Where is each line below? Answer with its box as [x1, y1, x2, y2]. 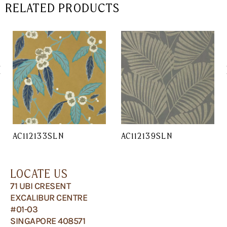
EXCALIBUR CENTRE [10, 192, 87, 204]
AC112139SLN [121, 130, 172, 141]
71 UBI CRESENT [10, 180, 70, 192]
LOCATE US [10, 166, 68, 181]
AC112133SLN [13, 130, 64, 141]
